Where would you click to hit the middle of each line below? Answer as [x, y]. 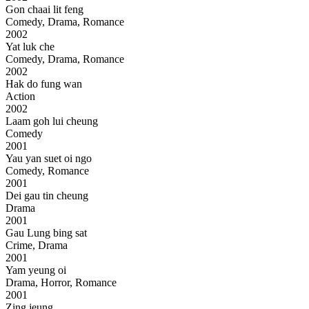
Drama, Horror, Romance [61, 283]
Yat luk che [31, 47]
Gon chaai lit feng [46, 10]
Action [20, 97]
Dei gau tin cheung [47, 196]
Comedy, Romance [47, 171]
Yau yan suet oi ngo [49, 159]
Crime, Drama [37, 246]
